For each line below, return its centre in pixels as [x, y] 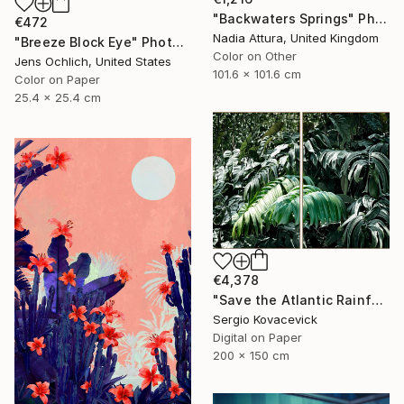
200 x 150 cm [251, 356]
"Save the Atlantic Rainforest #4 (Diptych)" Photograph [377, 300]
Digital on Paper [257, 338]
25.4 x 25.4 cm [58, 98]
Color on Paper [57, 80]
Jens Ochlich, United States [93, 62]
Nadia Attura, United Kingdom [296, 38]
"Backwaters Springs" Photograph [381, 19]
